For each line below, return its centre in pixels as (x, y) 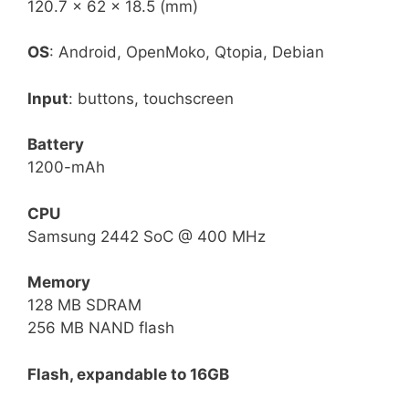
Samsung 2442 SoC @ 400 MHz (147, 236)
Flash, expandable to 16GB (130, 374)
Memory (59, 283)
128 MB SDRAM (84, 305)
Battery (56, 145)
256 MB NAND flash (101, 328)
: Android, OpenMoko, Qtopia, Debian (187, 52)
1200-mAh (66, 168)
